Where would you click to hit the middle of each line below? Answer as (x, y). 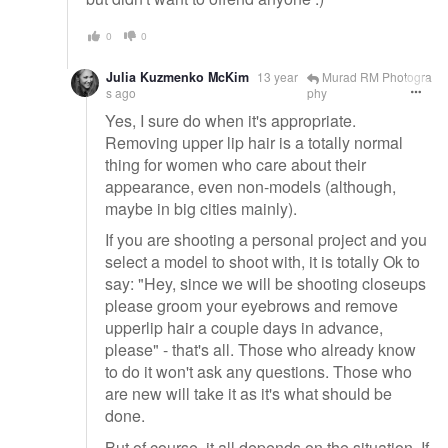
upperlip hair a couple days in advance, (244, 328)
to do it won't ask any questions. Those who (258, 372)
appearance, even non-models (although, (250, 186)
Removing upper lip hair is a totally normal (254, 142)
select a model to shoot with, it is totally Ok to (262, 262)
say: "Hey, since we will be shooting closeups (265, 284)
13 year (277, 76)
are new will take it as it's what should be (248, 394)
